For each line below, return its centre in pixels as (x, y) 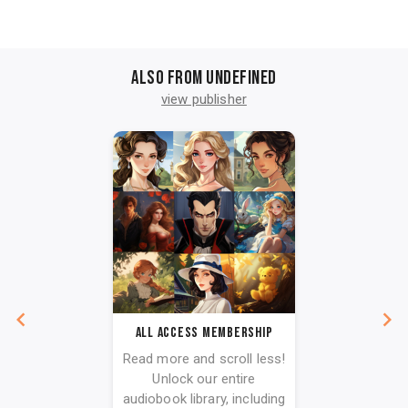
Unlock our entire (204, 378)
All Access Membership (204, 332)
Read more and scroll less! (204, 358)
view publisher (204, 99)
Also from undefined (204, 77)
